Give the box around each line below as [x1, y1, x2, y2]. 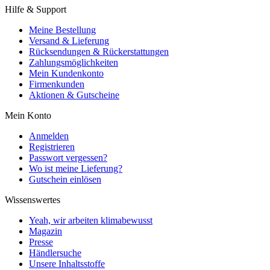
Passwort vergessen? [29, 152, 107, 163]
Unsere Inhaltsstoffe [29, 258, 105, 269]
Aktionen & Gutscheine [29, 89, 119, 100]
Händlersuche [29, 247, 81, 258]
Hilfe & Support [5, 4, 66, 14]
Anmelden [29, 130, 69, 141]
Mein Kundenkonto [29, 67, 104, 78]
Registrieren [29, 141, 75, 152]
